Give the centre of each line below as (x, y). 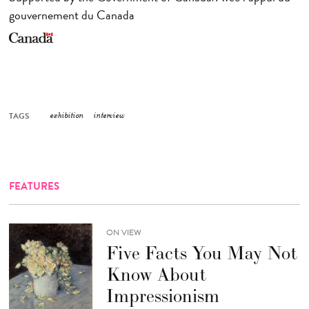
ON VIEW (123, 232)
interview (109, 116)
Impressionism (162, 295)
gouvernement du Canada (71, 15)
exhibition (67, 116)
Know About (156, 274)
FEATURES (34, 186)
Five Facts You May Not (201, 252)
